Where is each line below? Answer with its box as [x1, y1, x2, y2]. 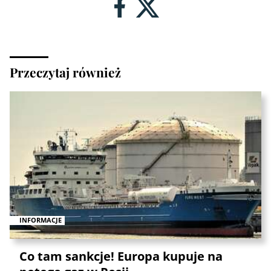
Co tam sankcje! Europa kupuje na [19, 248, 223, 265]
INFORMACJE [19, 215, 62, 225]
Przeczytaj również [10, 63, 121, 80]
